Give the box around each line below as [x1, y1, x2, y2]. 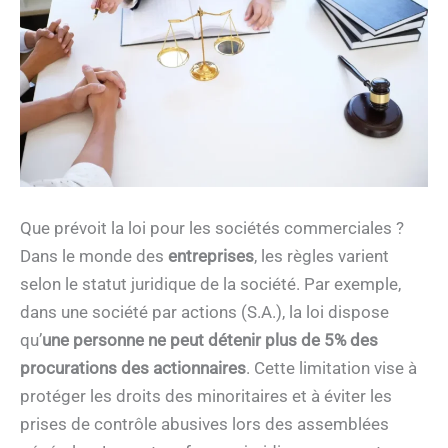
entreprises [168, 245, 254, 266]
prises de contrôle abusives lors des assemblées [20, 413, 389, 434]
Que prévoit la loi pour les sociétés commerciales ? [20, 217, 404, 238]
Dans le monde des [20, 245, 168, 266]
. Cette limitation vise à [246, 357, 417, 378]
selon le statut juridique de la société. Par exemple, [20, 273, 401, 294]
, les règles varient [254, 245, 389, 266]
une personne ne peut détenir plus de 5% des [42, 329, 378, 350]
